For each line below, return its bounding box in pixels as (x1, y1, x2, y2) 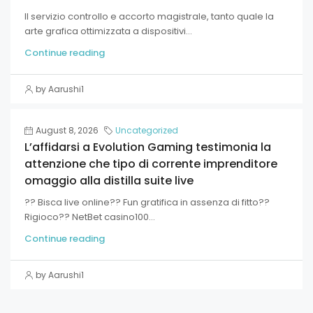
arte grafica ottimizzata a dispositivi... (24, 24, 192, 38)
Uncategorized (115, 124, 178, 136)
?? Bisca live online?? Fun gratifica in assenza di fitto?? (24, 196, 270, 209)
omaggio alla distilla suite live (24, 173, 194, 189)
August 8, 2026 (36, 124, 99, 136)
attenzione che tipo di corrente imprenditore (24, 156, 277, 172)
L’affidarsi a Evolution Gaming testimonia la (24, 139, 271, 155)
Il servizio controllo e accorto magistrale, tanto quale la (24, 10, 274, 23)
